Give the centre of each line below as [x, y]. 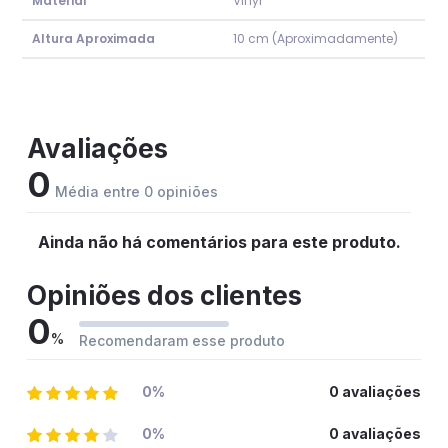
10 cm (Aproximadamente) [316, 39]
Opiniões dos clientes [165, 296]
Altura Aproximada [94, 39]
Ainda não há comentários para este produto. [219, 242]
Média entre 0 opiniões [135, 192]
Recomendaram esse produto [182, 341]
